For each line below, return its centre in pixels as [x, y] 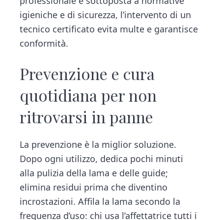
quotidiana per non [88, 95]
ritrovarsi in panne [87, 117]
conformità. [44, 43]
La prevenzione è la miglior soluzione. [98, 145]
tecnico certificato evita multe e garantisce [109, 29]
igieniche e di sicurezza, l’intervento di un [106, 15]
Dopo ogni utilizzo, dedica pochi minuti [102, 159]
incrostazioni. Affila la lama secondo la [100, 202]
